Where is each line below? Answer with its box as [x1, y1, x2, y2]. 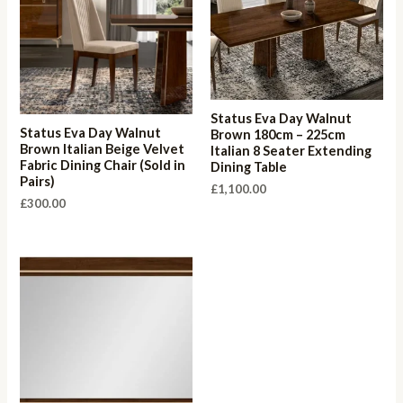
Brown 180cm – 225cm [210, 127, 345, 143]
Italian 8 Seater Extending [210, 143, 372, 159]
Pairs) [20, 174, 56, 190]
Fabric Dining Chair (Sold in [20, 157, 186, 174]
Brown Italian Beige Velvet [20, 141, 185, 157]
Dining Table [210, 159, 287, 175]
